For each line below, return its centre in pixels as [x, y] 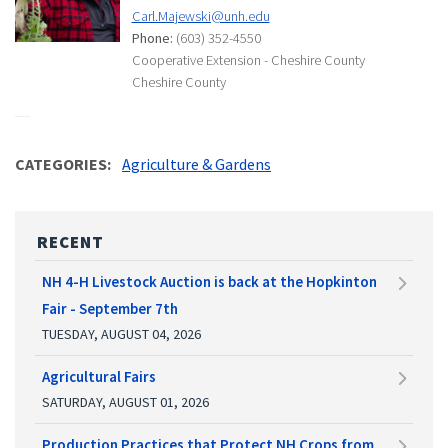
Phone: [152, 37]
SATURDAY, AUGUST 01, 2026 [125, 401]
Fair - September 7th [110, 308]
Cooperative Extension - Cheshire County [248, 59]
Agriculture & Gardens [196, 163]
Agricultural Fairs [99, 376]
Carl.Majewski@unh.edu [200, 15]
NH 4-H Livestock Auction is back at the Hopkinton [209, 281]
